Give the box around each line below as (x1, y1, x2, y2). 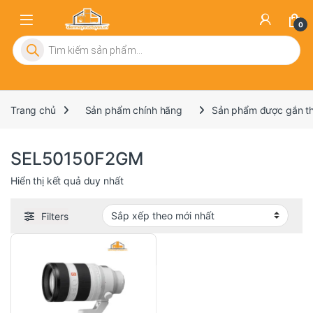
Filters (41, 210, 68, 223)
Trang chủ (10, 103, 56, 116)
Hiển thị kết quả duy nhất (10, 174, 124, 187)
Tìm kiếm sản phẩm (13, 36, 103, 48)
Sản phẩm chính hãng (85, 103, 182, 116)
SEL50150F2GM (10, 147, 144, 169)
